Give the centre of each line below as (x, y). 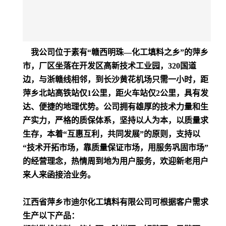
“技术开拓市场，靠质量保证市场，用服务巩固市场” (116, 147)
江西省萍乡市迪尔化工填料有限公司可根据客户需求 (116, 202)
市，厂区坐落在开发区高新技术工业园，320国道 (109, 66)
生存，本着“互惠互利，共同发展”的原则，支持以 (111, 134)
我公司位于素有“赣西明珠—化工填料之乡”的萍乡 (116, 52)
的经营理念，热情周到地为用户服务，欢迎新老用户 (116, 161)
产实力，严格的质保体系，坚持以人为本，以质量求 (116, 120)
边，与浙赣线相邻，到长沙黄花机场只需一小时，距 (116, 79)
